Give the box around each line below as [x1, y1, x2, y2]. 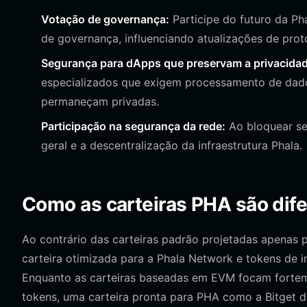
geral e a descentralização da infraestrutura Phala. [41, 138, 302, 152]
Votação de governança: [41, 12, 169, 26]
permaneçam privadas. [41, 95, 159, 108]
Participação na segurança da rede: [41, 119, 225, 133]
